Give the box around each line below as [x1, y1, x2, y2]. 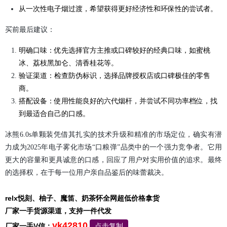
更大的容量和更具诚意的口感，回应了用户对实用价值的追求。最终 [5, 156, 222, 164]
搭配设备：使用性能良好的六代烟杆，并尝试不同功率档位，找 [18, 97, 217, 105]
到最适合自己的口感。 [18, 110, 90, 118]
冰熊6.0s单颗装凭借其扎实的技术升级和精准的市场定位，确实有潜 [5, 131, 222, 139]
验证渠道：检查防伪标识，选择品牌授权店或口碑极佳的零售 [18, 72, 210, 80]
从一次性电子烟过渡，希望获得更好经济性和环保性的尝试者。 [18, 5, 217, 13]
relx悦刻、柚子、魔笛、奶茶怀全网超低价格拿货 [5, 194, 160, 203]
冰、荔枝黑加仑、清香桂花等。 [18, 59, 118, 67]
